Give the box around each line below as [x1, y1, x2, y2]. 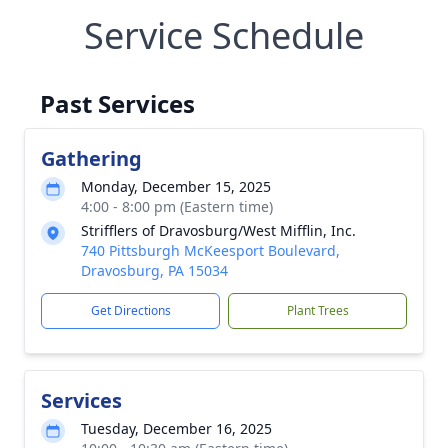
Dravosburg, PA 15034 [81, 261, 228, 280]
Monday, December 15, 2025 [81, 177, 271, 196]
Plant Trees [286, 302, 349, 319]
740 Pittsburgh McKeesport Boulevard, [81, 241, 340, 260]
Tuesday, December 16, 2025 [81, 419, 272, 438]
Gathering [41, 145, 142, 172]
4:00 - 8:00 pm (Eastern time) [81, 197, 273, 216]
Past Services [40, 87, 195, 120]
